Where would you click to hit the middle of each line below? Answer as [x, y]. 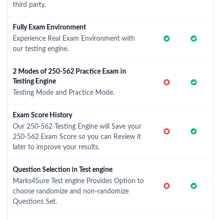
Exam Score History [42, 115]
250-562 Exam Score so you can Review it [77, 137]
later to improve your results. [56, 147]
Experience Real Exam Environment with [74, 39]
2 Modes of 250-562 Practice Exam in [69, 72]
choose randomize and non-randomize [71, 192]
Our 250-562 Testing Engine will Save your [77, 127]
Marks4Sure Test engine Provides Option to [78, 181]
